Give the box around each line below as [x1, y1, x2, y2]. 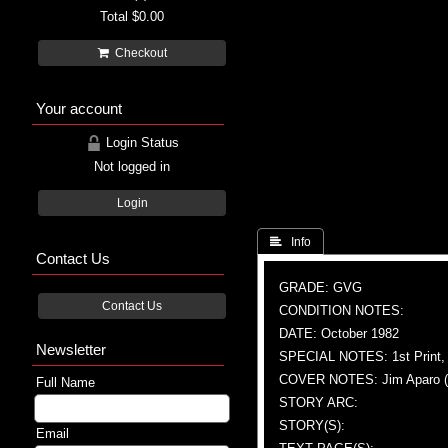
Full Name [36, 374, 95, 390]
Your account [36, 99, 122, 117]
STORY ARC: [279, 394, 358, 410]
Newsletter [36, 340, 106, 358]
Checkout [108, 46, 167, 59]
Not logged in [94, 158, 170, 174]
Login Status [101, 134, 179, 150]
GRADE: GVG [279, 279, 362, 295]
